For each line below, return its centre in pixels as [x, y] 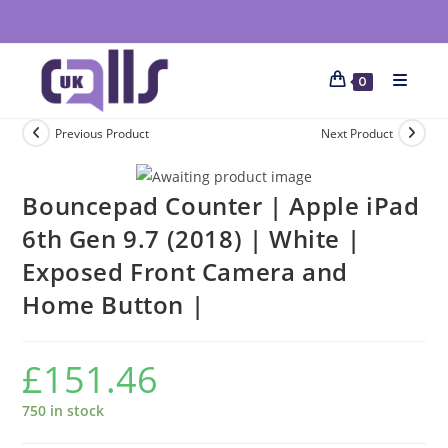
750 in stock [63, 410]
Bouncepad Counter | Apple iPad [221, 205]
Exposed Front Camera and [185, 271]
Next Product [356, 133]
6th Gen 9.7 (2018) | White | [191, 238]
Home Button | [113, 304]
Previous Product [102, 133]
